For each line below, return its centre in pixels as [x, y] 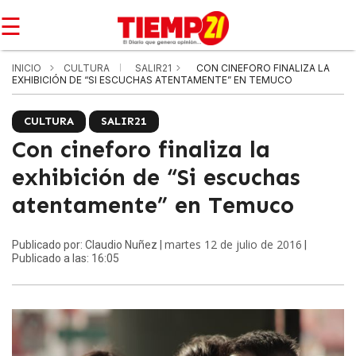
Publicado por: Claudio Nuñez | [88, 245]
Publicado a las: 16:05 [66, 258]
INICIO [27, 68]
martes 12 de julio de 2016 [233, 244]
